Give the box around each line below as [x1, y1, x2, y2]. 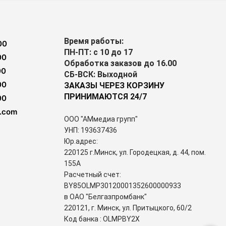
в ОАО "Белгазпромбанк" [64, 193, 148, 201]
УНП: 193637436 [64, 126, 119, 134]
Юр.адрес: [64, 137, 99, 145]
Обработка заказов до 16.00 [64, 59, 177, 68]
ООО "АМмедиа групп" [64, 115, 139, 123]
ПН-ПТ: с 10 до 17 [64, 47, 135, 57]
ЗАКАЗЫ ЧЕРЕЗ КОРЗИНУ [64, 81, 164, 90]
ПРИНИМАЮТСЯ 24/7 [64, 92, 147, 101]
